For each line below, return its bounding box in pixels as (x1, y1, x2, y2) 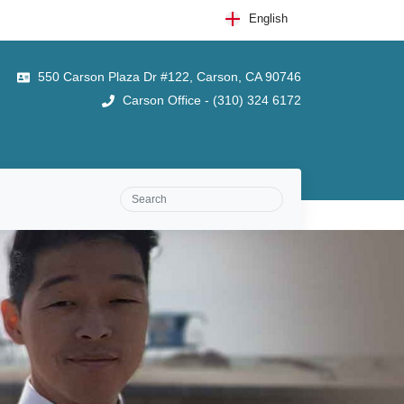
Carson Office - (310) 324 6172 (119, 93, 301, 107)
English (249, 12, 288, 25)
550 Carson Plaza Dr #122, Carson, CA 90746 (34, 69, 301, 84)
